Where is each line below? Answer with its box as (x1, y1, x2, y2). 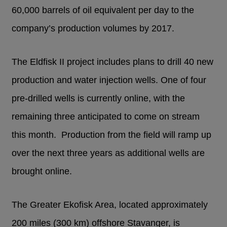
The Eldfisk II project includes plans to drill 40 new (12, 57, 214, 67)
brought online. (12, 166, 72, 177)
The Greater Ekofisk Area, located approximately (12, 200, 208, 210)
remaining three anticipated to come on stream (12, 111, 200, 122)
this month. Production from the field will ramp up (12, 130, 212, 140)
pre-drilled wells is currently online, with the (12, 93, 185, 104)
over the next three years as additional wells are (12, 148, 205, 159)
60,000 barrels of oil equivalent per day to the (12, 5, 195, 16)
